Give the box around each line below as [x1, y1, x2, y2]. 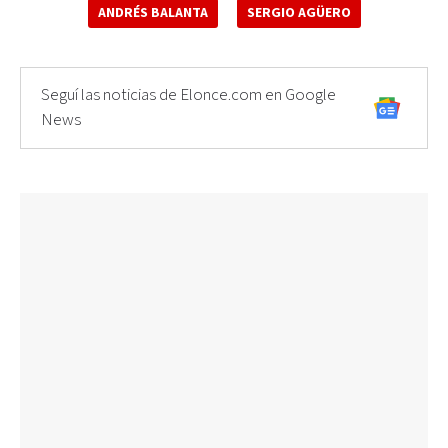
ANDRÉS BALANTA [97, 4, 208, 22]
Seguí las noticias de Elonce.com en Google [41, 84, 336, 106]
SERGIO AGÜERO [246, 4, 351, 22]
